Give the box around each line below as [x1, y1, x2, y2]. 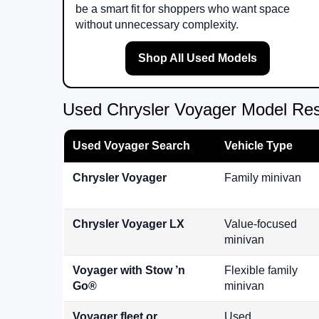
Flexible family [224, 264, 298, 277]
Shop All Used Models [137, 52, 257, 65]
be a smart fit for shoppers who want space [75, 3, 290, 16]
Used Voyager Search [73, 140, 190, 152]
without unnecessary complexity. [75, 19, 239, 31]
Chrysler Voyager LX [73, 218, 184, 231]
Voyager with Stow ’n [73, 264, 185, 277]
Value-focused [224, 218, 297, 231]
